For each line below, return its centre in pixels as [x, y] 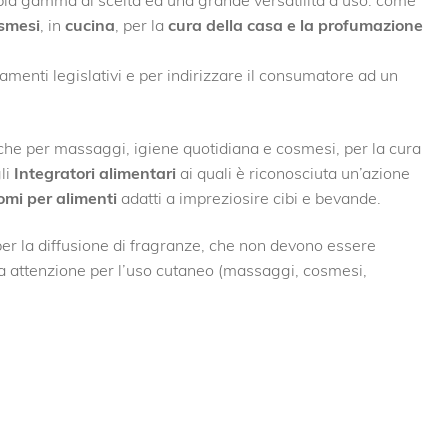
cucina [89, 24]
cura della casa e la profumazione [295, 24]
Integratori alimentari [94, 172]
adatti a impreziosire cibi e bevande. [248, 197]
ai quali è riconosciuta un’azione [292, 172]
